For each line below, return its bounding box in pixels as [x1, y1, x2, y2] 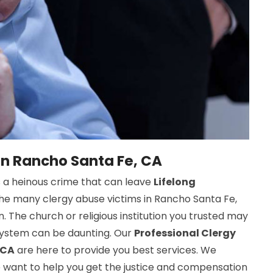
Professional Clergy [134, 225, 236, 240]
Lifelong [154, 174, 196, 189]
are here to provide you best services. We [15, 243, 216, 257]
